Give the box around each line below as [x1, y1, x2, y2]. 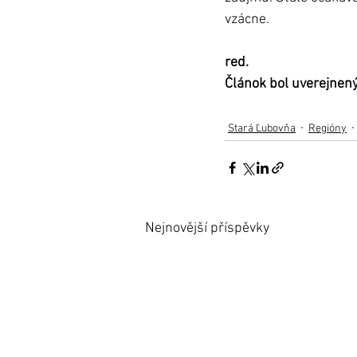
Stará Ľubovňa [228, 121, 296, 135]
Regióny [308, 121, 347, 135]
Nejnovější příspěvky [145, 220, 269, 237]
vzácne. [225, 11, 273, 29]
